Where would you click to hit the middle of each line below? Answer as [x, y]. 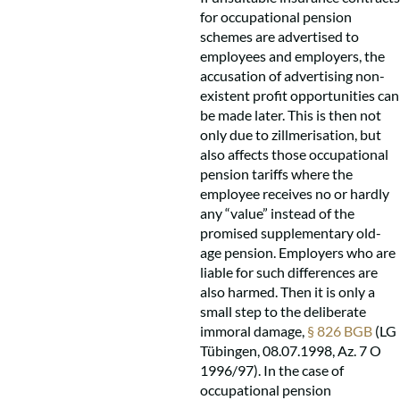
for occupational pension [276, 17]
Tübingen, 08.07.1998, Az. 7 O [291, 350]
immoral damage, [254, 331]
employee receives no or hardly [295, 193]
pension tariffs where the [276, 174]
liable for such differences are [289, 272]
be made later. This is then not [291, 115]
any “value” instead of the [277, 213]
